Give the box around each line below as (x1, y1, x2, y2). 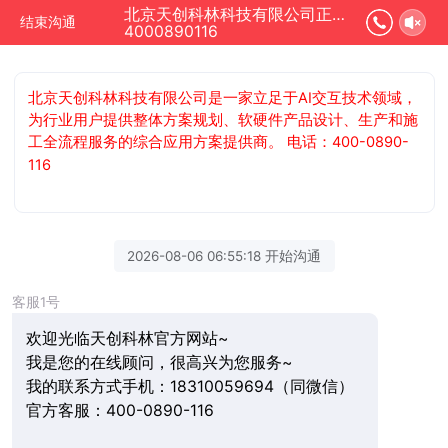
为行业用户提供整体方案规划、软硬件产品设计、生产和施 (28, 110, 419, 129)
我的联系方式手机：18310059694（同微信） (25, 376, 354, 396)
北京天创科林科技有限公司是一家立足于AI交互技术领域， (28, 88, 418, 107)
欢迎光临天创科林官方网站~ (25, 328, 228, 348)
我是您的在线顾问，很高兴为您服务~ (25, 352, 292, 372)
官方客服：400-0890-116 (25, 400, 214, 420)
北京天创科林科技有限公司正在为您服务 (331, 5, 345, 24)
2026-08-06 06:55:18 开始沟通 (127, 247, 321, 264)
